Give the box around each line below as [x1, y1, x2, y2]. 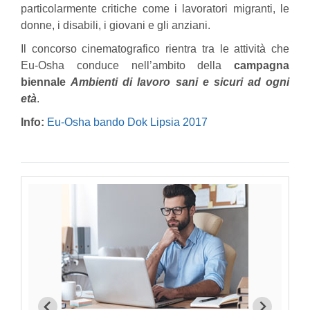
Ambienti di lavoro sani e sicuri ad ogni [71, 76, 289, 88]
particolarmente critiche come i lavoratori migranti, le [21, 3, 289, 15]
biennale [21, 76, 71, 88]
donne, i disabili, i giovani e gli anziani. [21, 19, 210, 31]
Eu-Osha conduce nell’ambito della [21, 60, 222, 71]
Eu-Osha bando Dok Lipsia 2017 [47, 116, 208, 128]
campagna [221, 60, 289, 71]
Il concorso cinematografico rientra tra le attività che [21, 43, 289, 55]
